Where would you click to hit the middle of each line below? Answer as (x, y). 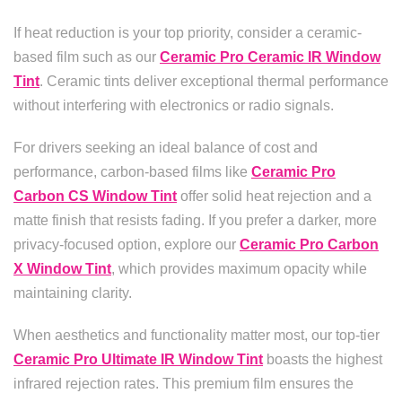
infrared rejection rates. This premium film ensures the (184, 384)
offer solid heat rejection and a (274, 196)
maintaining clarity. (73, 293)
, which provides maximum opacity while (239, 269)
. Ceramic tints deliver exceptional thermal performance (214, 81)
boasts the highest (323, 359)
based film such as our (87, 57)
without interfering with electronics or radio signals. (174, 105)
